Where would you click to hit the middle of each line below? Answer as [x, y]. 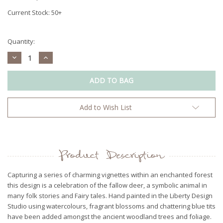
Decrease [26, 57]
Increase [55, 57]
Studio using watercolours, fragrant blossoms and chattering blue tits [111, 206]
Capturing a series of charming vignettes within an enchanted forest [110, 175]
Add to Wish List [106, 108]
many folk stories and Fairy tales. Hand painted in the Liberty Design [110, 196]
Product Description [111, 157]
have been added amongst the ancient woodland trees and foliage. [110, 217]
